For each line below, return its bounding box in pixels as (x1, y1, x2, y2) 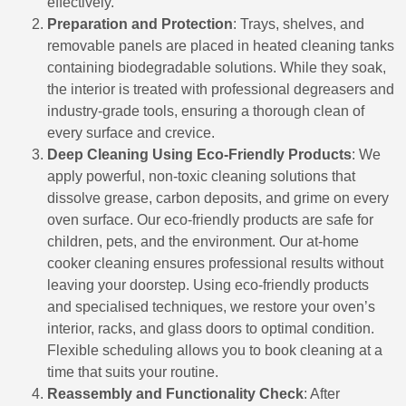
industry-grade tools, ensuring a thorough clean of (47, 103, 364, 119)
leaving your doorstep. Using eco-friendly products (47, 277, 369, 293)
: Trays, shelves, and (233, 16, 364, 32)
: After (304, 386, 340, 401)
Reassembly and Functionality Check (47, 386, 304, 401)
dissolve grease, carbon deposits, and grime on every (47, 190, 389, 206)
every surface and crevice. (47, 125, 215, 140)
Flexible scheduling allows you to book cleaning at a (47, 343, 382, 358)
